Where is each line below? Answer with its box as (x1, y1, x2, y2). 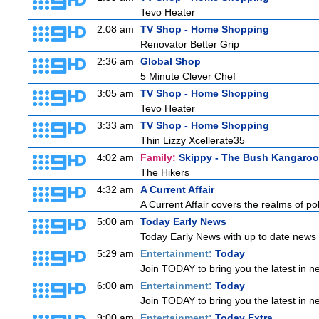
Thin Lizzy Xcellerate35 (140, 135, 245, 146)
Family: (140, 152, 179, 163)
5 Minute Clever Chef (140, 70, 236, 82)
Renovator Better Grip (140, 38, 239, 50)
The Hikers (140, 167, 189, 178)
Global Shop (140, 56, 201, 67)
